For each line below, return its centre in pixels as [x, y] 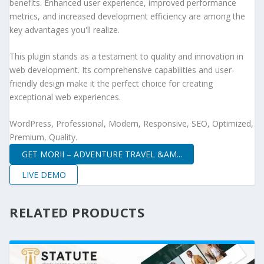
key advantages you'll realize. [65, 29]
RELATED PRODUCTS [77, 212]
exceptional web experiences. [65, 97]
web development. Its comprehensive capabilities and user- [122, 70]
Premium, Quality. [43, 137]
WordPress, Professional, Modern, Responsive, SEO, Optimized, [131, 124]
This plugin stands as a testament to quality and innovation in [126, 57]
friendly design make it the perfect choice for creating [111, 84]
